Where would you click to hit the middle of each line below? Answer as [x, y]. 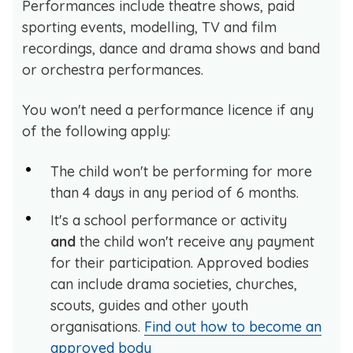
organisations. [97, 327]
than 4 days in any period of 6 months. [175, 193]
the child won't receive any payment [197, 242]
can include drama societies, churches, [174, 284]
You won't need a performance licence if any [168, 110]
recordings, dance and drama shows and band [171, 49]
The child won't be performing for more [181, 172]
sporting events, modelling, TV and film [149, 28]
